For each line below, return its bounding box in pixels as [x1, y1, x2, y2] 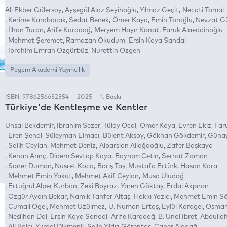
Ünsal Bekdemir [5, 122, 54, 129]
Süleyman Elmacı [45, 132, 100, 139]
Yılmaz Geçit [140, 7, 179, 14]
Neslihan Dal [8, 213, 48, 220]
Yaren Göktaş [120, 183, 163, 190]
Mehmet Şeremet [8, 37, 63, 44]
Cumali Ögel [8, 203, 47, 210]
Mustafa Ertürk [128, 163, 177, 170]
